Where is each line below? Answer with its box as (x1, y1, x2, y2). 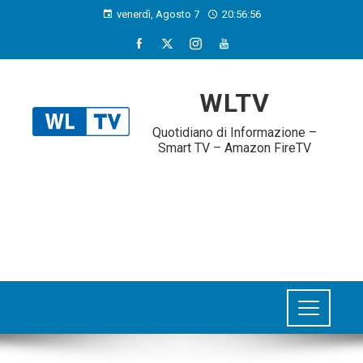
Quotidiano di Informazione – (152, 125, 317, 140)
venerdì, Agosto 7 (117, 8, 199, 20)
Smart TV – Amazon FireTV (157, 140, 311, 156)
